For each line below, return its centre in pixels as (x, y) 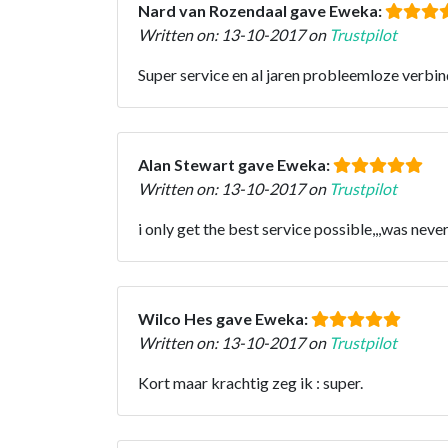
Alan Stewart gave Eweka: (235, 164)
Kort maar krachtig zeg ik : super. (250, 382)
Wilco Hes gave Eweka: (224, 318)
